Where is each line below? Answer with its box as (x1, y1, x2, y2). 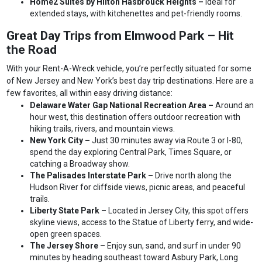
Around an (215, 101, 254, 111)
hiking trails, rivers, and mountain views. (30, 124, 175, 134)
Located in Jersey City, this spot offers (108, 206, 249, 216)
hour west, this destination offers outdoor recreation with (30, 112, 241, 122)
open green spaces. (30, 229, 102, 239)
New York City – (30, 136, 92, 146)
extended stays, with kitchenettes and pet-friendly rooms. (30, 9, 243, 19)
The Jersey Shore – (30, 241, 108, 251)
